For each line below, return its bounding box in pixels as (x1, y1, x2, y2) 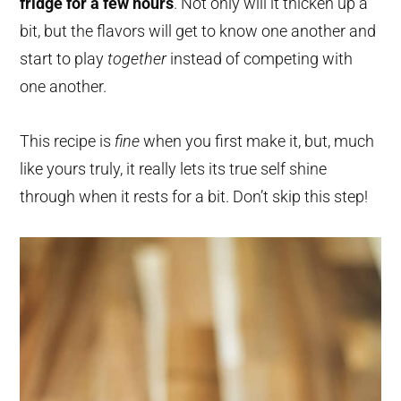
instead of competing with (166, 49, 354, 69)
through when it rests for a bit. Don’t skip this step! (20, 187, 369, 207)
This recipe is (20, 132, 115, 151)
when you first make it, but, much (140, 132, 375, 151)
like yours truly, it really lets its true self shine (20, 159, 328, 179)
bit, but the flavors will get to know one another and (20, 21, 377, 41)
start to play (20, 49, 108, 69)
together (107, 49, 167, 69)
